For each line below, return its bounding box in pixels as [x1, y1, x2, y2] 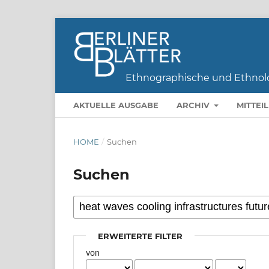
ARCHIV [177, 100, 212, 110]
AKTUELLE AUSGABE [73, 100, 159, 110]
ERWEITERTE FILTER [98, 231, 183, 241]
